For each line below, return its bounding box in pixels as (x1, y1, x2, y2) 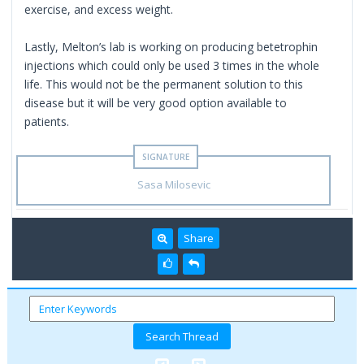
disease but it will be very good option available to (24, 94, 288, 110)
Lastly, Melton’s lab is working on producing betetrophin (24, 38, 318, 54)
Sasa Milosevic (136, 176, 210, 192)
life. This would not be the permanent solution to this (24, 76, 304, 92)
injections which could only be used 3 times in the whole (24, 57, 320, 73)
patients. (24, 113, 70, 129)
